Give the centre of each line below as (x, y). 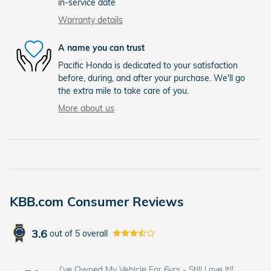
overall (94, 233)
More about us (86, 109)
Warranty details (90, 20)
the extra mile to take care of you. (123, 91)
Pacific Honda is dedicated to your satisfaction (148, 66)
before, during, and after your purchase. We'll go (152, 78)
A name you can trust (101, 47)
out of (62, 233)
